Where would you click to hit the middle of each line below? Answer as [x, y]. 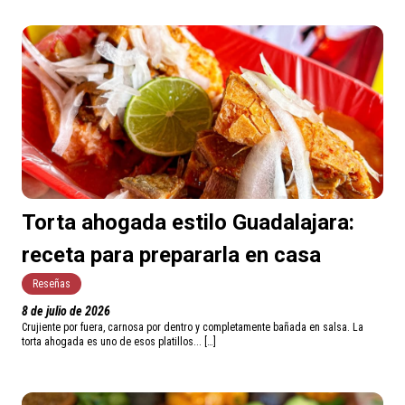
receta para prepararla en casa [171, 255]
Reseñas [52, 284]
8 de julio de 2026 [66, 311]
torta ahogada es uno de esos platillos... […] [119, 342]
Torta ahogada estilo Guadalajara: [188, 223]
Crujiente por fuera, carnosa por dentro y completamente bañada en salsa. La [193, 328]
